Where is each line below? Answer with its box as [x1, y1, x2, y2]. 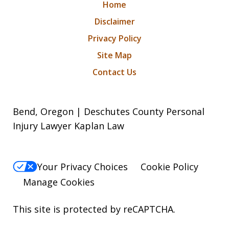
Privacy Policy [87, 32, 142, 44]
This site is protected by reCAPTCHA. [13, 203, 175, 216]
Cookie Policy [141, 160, 198, 173]
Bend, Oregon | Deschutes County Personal [13, 105, 204, 118]
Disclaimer [94, 15, 135, 27]
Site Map [97, 49, 132, 61]
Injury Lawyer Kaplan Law [13, 119, 124, 132]
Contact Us [93, 66, 136, 78]
